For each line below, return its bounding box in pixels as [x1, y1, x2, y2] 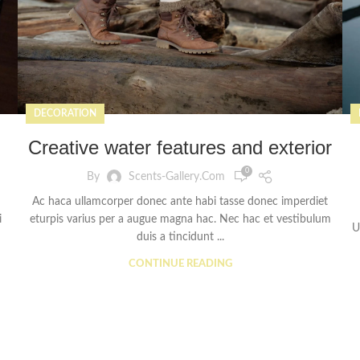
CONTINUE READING [128, 259, 232, 270]
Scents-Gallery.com [129, 170, 225, 182]
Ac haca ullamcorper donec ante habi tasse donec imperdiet [32, 196, 328, 208]
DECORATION [34, 108, 96, 119]
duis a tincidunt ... [136, 231, 224, 243]
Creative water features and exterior [28, 137, 332, 159]
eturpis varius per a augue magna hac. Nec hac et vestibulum [29, 214, 331, 226]
